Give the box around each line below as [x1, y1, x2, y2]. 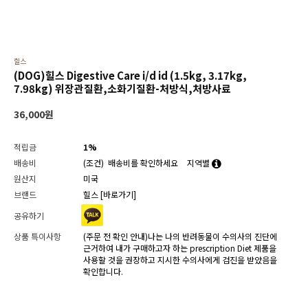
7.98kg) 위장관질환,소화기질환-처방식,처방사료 [14, 81, 231, 96]
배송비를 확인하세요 [108, 157, 178, 168]
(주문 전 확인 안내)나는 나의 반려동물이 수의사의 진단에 [83, 230, 277, 242]
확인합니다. [83, 265, 123, 277]
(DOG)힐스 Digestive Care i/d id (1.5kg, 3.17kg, [14, 68, 247, 82]
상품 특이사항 [14, 230, 61, 242]
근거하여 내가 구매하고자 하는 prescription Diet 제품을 [83, 242, 276, 254]
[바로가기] [100, 188, 136, 200]
